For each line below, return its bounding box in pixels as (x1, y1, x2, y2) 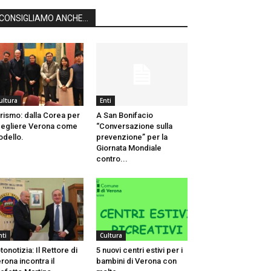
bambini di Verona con (96, 256, 177, 266)
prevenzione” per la (96, 132, 168, 142)
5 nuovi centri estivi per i (96, 246, 183, 255)
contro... (96, 154, 128, 164)
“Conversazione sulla (96, 122, 172, 131)
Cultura (99, 231, 122, 240)
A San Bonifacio (96, 111, 153, 120)
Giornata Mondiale (96, 143, 162, 153)
